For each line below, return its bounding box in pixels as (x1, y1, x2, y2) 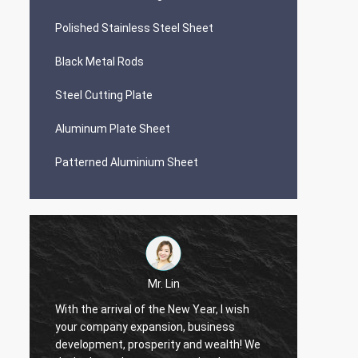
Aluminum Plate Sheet (55, 122, 170, 135)
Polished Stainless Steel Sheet (55, 22, 213, 34)
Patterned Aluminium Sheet (55, 156, 198, 169)
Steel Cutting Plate (55, 89, 153, 101)
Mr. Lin (147, 276, 180, 290)
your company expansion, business (55, 320, 235, 333)
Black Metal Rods (55, 55, 144, 68)
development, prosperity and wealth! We (55, 337, 261, 351)
